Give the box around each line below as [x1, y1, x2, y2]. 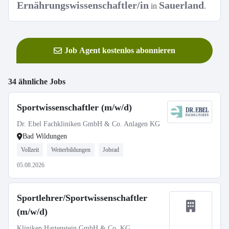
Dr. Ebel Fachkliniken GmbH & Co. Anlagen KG [17, 120, 160, 128]
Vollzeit [21, 146, 39, 153]
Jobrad [103, 146, 119, 153]
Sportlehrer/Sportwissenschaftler [17, 193, 147, 203]
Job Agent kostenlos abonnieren [64, 46, 175, 55]
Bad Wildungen [22, 132, 67, 140]
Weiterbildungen [51, 146, 90, 153]
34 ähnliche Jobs [8, 77, 65, 86]
